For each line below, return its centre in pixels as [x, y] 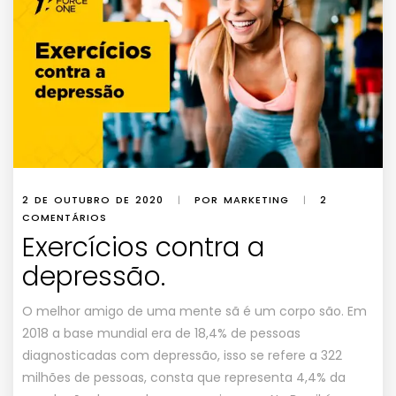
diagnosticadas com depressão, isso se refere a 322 [182, 356]
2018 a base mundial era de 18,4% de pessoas [161, 334]
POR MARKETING [242, 200]
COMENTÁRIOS [65, 218]
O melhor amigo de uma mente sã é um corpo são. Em [194, 312]
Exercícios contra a [144, 248]
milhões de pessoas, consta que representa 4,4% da [184, 378]
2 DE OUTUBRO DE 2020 [93, 200]
